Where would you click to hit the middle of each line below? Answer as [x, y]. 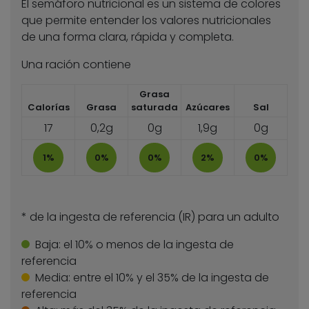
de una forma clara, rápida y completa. [128, 37]
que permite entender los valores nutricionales [146, 21]
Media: [54, 278]
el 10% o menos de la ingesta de [149, 245]
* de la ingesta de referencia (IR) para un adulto [150, 217]
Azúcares [208, 108]
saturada [154, 108]
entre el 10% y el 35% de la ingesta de [171, 278]
